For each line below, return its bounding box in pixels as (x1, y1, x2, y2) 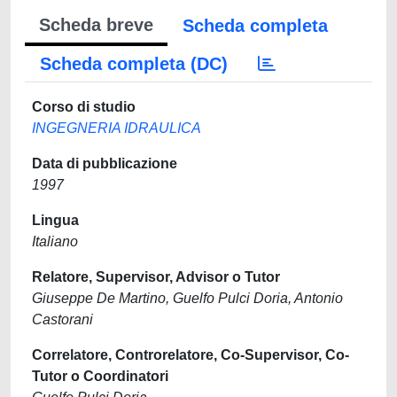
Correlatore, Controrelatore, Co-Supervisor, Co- (32, 347, 349, 362)
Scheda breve (39, 15, 153, 35)
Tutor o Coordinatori (32, 369, 168, 384)
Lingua (32, 213, 79, 228)
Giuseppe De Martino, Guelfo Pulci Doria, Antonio (32, 291, 343, 306)
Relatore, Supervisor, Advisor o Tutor (32, 269, 280, 284)
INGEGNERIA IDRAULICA (32, 121, 201, 136)
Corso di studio (32, 99, 136, 114)
